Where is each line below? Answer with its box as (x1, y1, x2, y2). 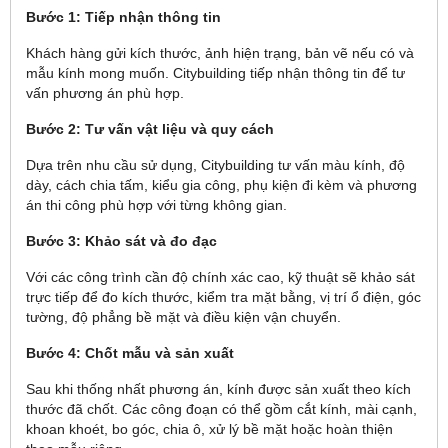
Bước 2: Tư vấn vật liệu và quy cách (26, 121, 274, 137)
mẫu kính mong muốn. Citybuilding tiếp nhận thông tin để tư (26, 65, 405, 81)
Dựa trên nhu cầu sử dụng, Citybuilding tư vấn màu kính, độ (26, 157, 405, 173)
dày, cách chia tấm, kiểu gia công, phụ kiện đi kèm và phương (26, 177, 417, 193)
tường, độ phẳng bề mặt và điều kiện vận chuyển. (26, 309, 341, 325)
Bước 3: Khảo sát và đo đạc (26, 233, 217, 249)
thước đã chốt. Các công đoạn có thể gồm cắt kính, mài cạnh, (26, 401, 417, 417)
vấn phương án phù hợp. (26, 85, 184, 101)
